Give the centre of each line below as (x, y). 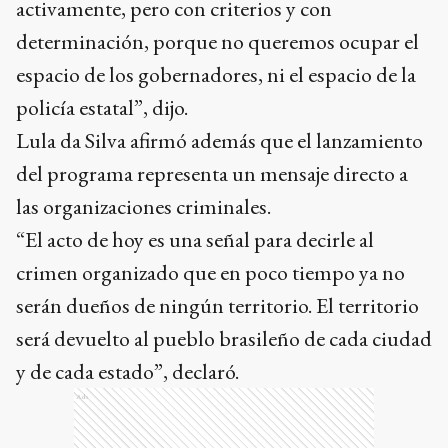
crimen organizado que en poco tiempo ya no (210, 272)
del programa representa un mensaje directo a (212, 173)
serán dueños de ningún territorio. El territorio (217, 305)
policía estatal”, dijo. (102, 107)
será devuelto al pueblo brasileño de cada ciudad (224, 338)
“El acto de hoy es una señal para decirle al (195, 239)
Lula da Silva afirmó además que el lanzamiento (219, 140)
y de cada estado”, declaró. (127, 371)
